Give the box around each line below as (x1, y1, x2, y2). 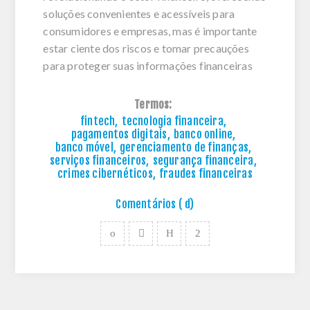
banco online (173, 127, 233, 142)
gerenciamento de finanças (120, 140, 249, 155)
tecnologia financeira (121, 114, 224, 129)
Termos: (134, 98, 172, 112)
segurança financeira (152, 154, 254, 168)
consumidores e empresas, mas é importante (43, 24, 257, 38)
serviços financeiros (50, 154, 147, 168)
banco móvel (55, 140, 113, 155)
